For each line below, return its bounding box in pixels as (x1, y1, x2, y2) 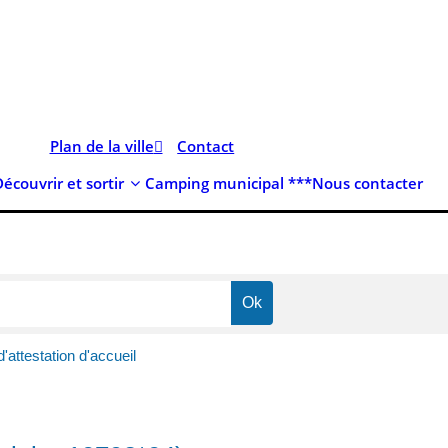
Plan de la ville (49, 136, 154, 157)
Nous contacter (312, 172, 423, 193)
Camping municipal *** (145, 172, 312, 193)
